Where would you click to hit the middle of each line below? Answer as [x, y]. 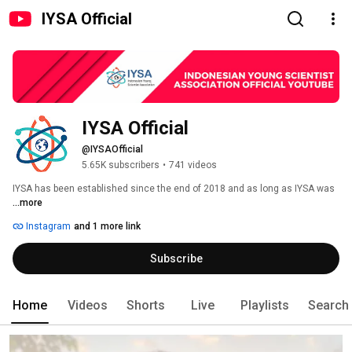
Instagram [47, 227]
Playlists [265, 306]
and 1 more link [107, 227]
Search [328, 306]
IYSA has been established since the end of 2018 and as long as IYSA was [175, 189]
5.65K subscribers [121, 165]
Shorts [146, 306]
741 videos [193, 165]
